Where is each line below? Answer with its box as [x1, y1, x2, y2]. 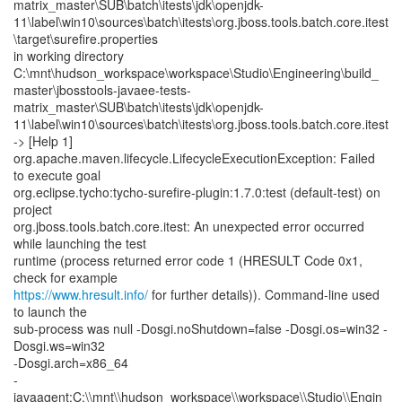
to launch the [13, 302, 87, 320]
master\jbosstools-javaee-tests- [13, 81, 191, 99]
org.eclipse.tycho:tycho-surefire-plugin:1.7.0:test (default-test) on [13, 183, 380, 201]
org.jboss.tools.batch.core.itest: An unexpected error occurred [13, 217, 364, 235]
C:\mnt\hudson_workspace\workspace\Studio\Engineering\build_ [13, 64, 379, 82]
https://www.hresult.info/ [13, 285, 148, 303]
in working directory [13, 47, 124, 65]
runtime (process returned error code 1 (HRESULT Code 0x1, [13, 251, 363, 269]
